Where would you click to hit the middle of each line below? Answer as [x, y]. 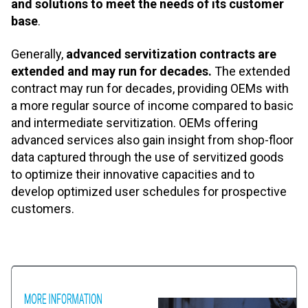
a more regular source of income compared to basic [152, 105]
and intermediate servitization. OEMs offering [134, 122]
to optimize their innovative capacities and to [133, 174]
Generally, [38, 54]
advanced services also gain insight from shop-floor [152, 140]
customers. [43, 208]
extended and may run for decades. [111, 71]
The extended [251, 71]
